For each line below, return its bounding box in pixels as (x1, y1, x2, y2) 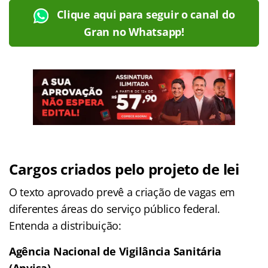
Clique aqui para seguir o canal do (57, 7, 235, 22)
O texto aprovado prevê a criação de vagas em (9, 184, 236, 199)
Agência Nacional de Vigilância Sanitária (9, 243, 222, 258)
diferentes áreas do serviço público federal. (9, 201, 221, 216)
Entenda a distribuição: (9, 218, 121, 233)
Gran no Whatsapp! (84, 24, 184, 39)
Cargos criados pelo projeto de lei (9, 159, 239, 179)
